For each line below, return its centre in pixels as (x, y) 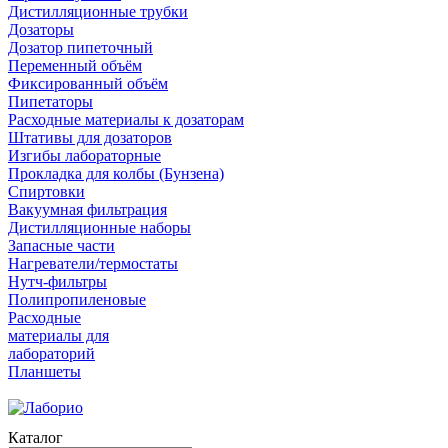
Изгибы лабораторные (84, 155)
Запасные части (61, 245)
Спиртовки (46, 191)
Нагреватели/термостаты (93, 263)
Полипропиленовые (77, 299)
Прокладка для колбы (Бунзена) (116, 173)
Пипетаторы (50, 101)
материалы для (58, 335)
